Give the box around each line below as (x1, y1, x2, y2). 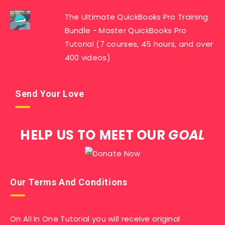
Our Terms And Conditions (10, 177, 128, 187)
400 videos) (64, 52, 110, 63)
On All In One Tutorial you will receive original (10, 213, 180, 224)
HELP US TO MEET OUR (20, 126, 169, 144)
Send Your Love (15, 88, 84, 99)
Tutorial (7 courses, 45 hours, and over (64, 39, 213, 49)
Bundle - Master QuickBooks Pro (64, 25, 187, 36)
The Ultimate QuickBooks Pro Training (64, 12, 208, 22)
